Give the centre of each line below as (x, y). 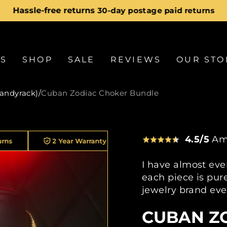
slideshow (137, 35)
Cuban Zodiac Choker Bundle (100, 93)
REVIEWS (136, 60)
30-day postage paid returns (156, 10)
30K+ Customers (175, 141)
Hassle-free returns (53, 10)
